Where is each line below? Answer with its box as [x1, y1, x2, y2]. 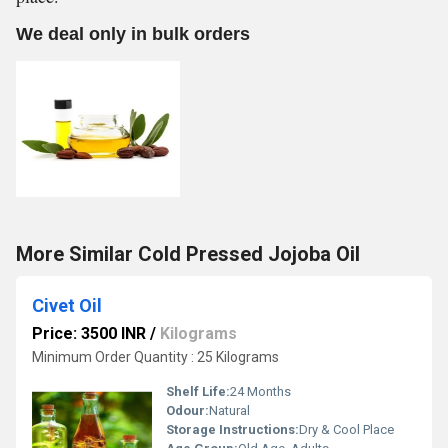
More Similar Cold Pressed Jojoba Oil [16, 242, 360, 266]
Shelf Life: [166, 384, 230, 399]
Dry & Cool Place [299, 422, 394, 437]
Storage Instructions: [166, 422, 299, 437]
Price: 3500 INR [32, 324, 146, 343]
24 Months [230, 384, 291, 399]
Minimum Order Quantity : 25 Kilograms [32, 349, 279, 365]
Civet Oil [32, 295, 102, 316]
